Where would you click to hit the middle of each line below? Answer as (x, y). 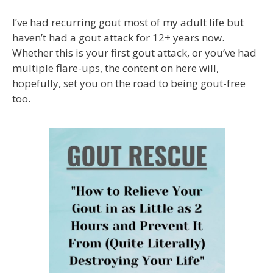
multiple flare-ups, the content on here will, (115, 68)
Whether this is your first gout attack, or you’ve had (134, 52)
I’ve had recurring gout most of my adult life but (128, 22)
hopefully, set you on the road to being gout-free (129, 83)
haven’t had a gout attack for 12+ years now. (118, 37)
